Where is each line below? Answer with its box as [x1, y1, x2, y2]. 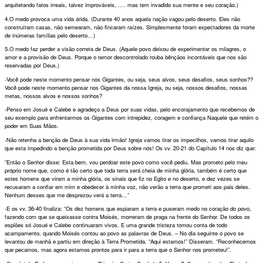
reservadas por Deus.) [5, 61, 59, 70]
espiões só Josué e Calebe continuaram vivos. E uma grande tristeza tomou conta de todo [5, 221, 227, 230]
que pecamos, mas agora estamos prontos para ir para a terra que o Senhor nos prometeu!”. [5, 245, 231, 254]
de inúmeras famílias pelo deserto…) [5, 31, 95, 39]
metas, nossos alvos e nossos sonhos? [5, 91, 102, 100]
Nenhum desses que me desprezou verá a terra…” [5, 190, 129, 199]
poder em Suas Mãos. [5, 122, 59, 130]
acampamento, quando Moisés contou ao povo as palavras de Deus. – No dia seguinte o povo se [5, 229, 244, 238]
